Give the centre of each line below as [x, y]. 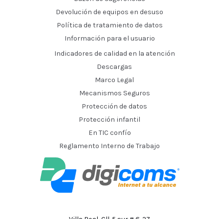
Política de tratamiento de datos [109, 25]
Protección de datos [114, 107]
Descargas [114, 67]
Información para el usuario [109, 39]
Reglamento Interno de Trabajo [109, 146]
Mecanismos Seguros [114, 93]
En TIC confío [109, 133]
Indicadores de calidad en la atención [114, 54]
